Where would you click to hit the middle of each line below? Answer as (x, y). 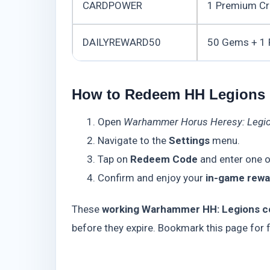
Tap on (114, 159)
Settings (189, 141)
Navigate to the (133, 141)
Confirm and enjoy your (151, 178)
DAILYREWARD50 (122, 42)
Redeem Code (164, 159)
